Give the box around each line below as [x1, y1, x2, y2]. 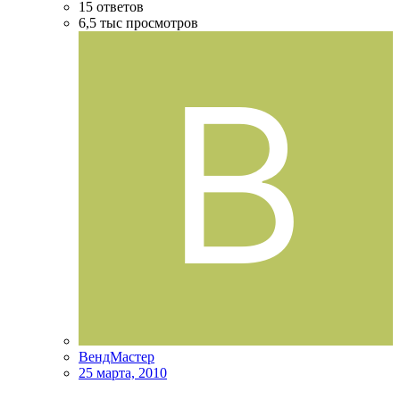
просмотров [126, 14, 198, 30]
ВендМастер [79, 348, 154, 364]
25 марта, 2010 [79, 364, 167, 380]
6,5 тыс [79, 14, 122, 30]
